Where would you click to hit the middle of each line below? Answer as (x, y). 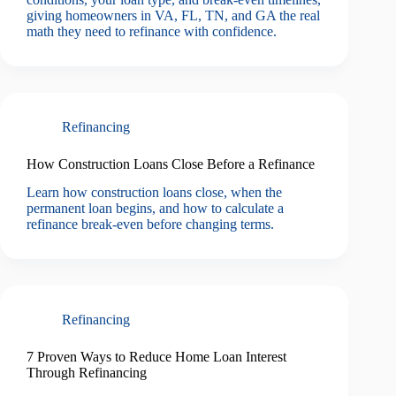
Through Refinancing (87, 373)
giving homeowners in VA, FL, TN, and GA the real (173, 15)
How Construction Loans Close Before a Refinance (171, 164)
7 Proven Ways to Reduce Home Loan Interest (156, 357)
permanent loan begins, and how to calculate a (155, 209)
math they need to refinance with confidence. (152, 31)
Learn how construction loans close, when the (154, 193)
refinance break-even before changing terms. (150, 225)
